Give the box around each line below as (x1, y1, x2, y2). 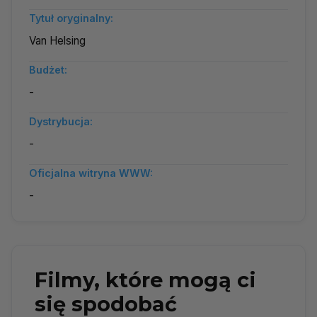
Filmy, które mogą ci (35, 267, 256, 292)
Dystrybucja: (29, 115, 93, 127)
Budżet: (29, 63, 67, 76)
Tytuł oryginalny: (29, 11, 113, 24)
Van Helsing (29, 33, 86, 47)
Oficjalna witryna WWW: (29, 166, 153, 179)
